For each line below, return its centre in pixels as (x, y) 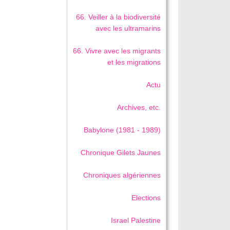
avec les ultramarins (128, 28)
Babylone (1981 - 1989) (122, 130)
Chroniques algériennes (122, 175)
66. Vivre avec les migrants (117, 51)
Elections (146, 197)
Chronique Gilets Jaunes (121, 152)
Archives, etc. (139, 107)
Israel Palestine (136, 220)
